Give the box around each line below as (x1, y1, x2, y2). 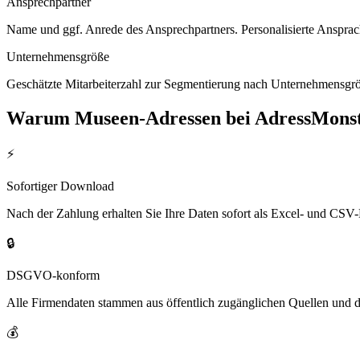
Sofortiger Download (6, 179, 114, 194)
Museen (75, 107, 139, 129)
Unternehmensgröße (6, 49, 109, 63)
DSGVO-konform (6, 268, 100, 283)
